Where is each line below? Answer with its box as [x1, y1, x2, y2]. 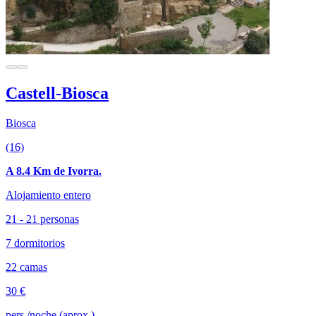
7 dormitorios [6, 236, 65, 249]
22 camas [6, 260, 47, 273]
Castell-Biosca [6, 83, 109, 102]
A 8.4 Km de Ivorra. [6, 164, 102, 177]
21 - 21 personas [6, 212, 79, 225]
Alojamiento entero [6, 188, 91, 201]
